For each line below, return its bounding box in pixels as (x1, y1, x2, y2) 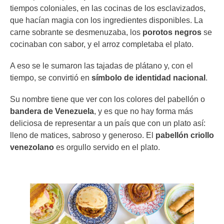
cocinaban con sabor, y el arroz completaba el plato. (10, 39, 195, 48)
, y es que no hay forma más (94, 107, 193, 116)
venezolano (10, 143, 54, 152)
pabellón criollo (155, 131, 214, 140)
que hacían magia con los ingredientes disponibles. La (10, 15, 203, 24)
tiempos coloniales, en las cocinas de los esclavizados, (10, 3, 205, 12)
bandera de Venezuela (10, 107, 94, 116)
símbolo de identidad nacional (91, 73, 205, 82)
